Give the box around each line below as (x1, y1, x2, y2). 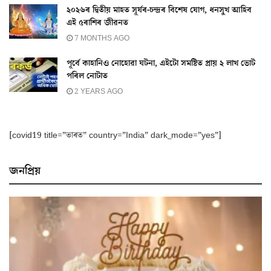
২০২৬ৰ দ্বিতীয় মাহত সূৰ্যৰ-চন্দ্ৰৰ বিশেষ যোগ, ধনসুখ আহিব (67, 4, 252, 17)
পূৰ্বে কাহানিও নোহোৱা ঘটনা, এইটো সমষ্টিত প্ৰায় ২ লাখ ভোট (67, 57, 255, 70)
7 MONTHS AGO (73, 33, 129, 44)
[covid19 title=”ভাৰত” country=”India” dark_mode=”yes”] (9, 129, 221, 142)
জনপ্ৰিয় (9, 163, 41, 179)
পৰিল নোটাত (67, 70, 108, 83)
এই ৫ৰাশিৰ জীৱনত (67, 17, 128, 30)
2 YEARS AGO (73, 87, 123, 97)
